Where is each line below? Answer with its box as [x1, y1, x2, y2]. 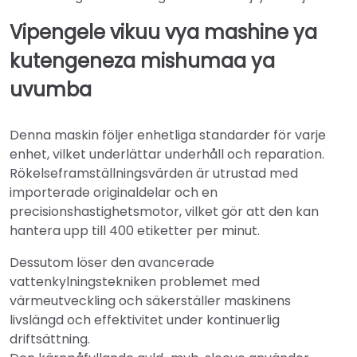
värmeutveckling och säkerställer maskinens [10, 292, 291, 311]
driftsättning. [10, 330, 90, 349]
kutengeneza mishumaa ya [10, 48, 275, 74]
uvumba [10, 76, 92, 103]
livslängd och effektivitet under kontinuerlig [10, 311, 280, 330]
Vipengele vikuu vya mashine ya [10, 19, 317, 45]
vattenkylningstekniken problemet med [10, 273, 260, 292]
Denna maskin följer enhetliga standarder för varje [10, 126, 326, 145]
